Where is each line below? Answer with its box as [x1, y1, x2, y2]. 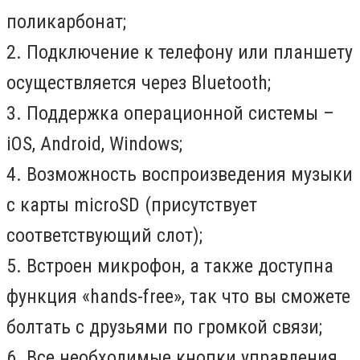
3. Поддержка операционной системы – [6, 101, 334, 125]
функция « [6, 284, 90, 308]
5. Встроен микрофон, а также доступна [6, 254, 333, 277]
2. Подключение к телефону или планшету [6, 40, 353, 63]
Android [40, 132, 101, 155]
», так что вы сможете [174, 284, 350, 308]
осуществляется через [6, 71, 191, 94]
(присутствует [140, 193, 257, 216]
